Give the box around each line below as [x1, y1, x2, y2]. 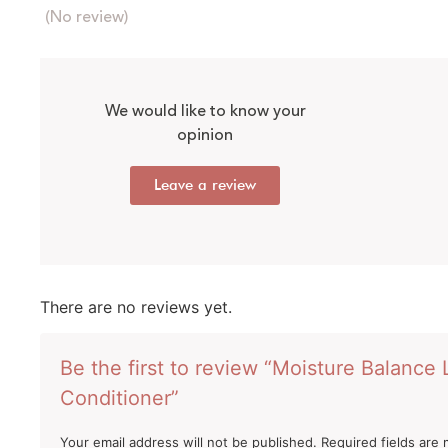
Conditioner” [60, 386, 179, 411]
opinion [177, 122, 233, 147]
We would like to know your [104, 98, 306, 123]
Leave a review [154, 175, 256, 194]
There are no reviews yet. [40, 296, 232, 317]
